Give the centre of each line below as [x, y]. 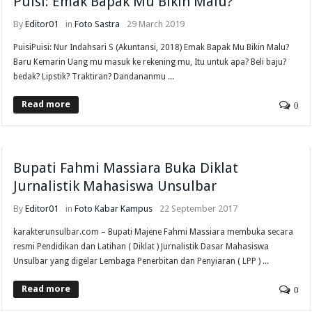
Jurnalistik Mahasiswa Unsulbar [115, 186]
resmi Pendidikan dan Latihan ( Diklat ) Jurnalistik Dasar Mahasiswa [141, 247]
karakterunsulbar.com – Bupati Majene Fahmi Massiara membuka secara [154, 232]
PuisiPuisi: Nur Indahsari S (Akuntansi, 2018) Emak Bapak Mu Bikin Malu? [151, 48]
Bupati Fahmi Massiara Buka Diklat [126, 168]
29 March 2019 [156, 24]
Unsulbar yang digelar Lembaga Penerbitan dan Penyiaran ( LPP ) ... [141, 262]
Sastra [108, 24]
